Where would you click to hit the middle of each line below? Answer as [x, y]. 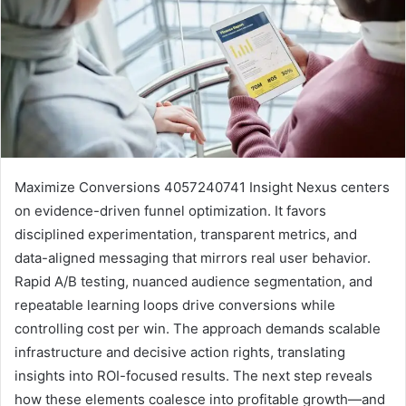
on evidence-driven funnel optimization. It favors [170, 211]
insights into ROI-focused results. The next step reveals [193, 376]
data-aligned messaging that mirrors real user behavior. [193, 258]
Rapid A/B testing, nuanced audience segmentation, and [193, 282]
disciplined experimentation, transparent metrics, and [186, 235]
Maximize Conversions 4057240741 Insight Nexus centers [202, 188]
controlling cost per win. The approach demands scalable [198, 329]
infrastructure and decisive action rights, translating [180, 353]
